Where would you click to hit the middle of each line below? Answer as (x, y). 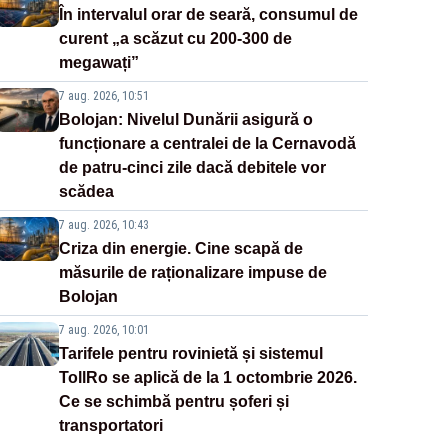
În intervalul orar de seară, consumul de (208, 15)
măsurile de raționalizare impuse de (192, 273)
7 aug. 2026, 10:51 (103, 96)
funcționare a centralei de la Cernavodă (207, 144)
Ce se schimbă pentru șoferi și (173, 402)
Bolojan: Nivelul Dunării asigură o (185, 120)
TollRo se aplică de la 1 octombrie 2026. (207, 378)
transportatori (110, 426)
